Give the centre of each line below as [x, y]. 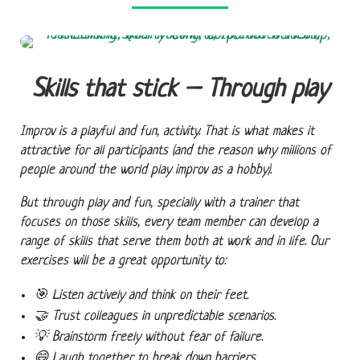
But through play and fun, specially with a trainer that [159, 203]
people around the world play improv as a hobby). [145, 170]
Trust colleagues [95, 316]
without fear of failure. [204, 337]
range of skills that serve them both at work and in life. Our [174, 242]
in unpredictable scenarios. [209, 316]
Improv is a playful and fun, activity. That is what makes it [167, 131]
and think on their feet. [189, 295]
